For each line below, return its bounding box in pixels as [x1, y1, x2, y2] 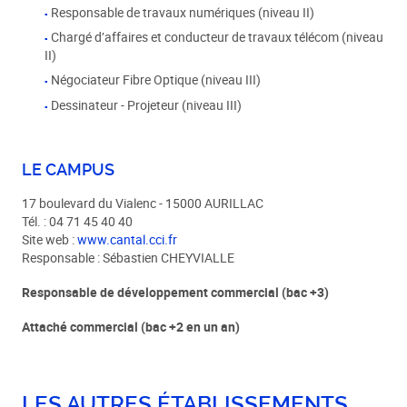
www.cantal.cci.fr [77, 231, 178, 248]
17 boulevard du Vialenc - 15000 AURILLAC [22, 194, 264, 212]
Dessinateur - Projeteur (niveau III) [51, 96, 243, 114]
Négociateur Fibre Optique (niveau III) [51, 72, 262, 89]
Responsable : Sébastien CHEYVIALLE [22, 249, 235, 266]
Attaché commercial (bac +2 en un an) [22, 319, 241, 336]
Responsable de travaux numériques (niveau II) [51, 4, 315, 21]
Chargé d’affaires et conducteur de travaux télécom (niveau [51, 29, 384, 46]
